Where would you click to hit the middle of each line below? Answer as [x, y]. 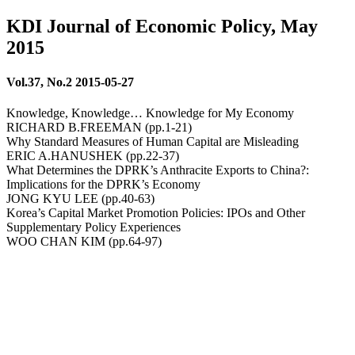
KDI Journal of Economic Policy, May [162, 26]
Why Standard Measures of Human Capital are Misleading [153, 142]
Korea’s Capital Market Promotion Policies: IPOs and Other [156, 213]
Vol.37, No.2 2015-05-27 [70, 82]
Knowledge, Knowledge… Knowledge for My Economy [150, 113]
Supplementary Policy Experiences [94, 227]
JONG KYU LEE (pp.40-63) [80, 199]
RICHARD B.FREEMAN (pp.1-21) [99, 128]
